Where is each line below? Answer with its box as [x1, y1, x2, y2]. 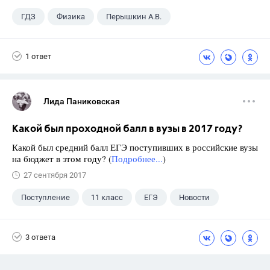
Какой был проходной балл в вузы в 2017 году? [12, 124, 242, 134]
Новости [179, 193, 210, 202]
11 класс [91, 193, 123, 202]
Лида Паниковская [43, 96, 120, 106]
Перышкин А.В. [106, 12, 162, 21]
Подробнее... [111, 152, 163, 165]
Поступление [21, 193, 70, 202]
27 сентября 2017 [24, 171, 86, 180]
